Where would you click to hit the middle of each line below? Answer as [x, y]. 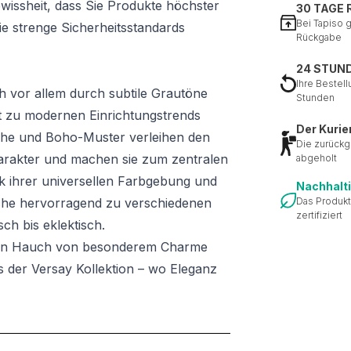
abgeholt [317, 158]
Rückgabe [319, 37]
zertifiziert [319, 215]
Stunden [315, 98]
